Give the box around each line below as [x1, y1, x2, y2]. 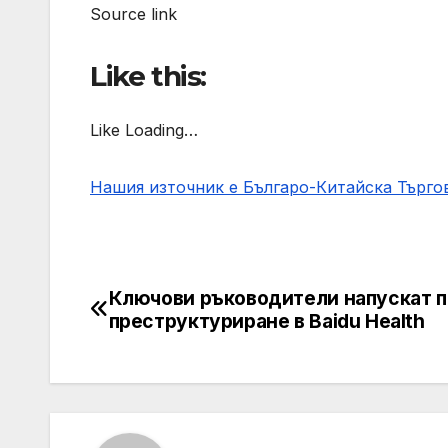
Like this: [90, 59, 206, 94]
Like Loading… [90, 119, 198, 140]
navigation [89, 327, 251, 367]
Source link [90, 4, 177, 25]
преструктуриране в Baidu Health [108, 308, 425, 333]
